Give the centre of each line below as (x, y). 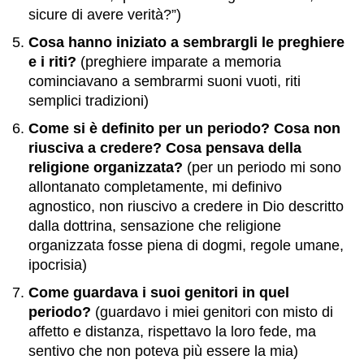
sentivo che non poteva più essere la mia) (163, 351)
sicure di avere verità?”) (105, 15)
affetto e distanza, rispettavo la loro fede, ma (172, 331)
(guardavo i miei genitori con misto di (212, 312)
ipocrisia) (58, 265)
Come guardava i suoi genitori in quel (159, 292)
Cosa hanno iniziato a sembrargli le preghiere (186, 42)
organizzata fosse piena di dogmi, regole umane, (186, 245)
